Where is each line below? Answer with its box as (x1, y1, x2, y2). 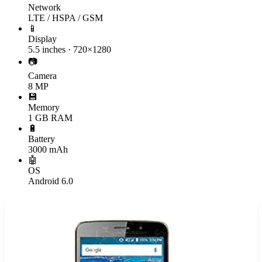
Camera (28, 70, 57, 81)
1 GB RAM (28, 112, 73, 123)
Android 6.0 (28, 175, 73, 186)
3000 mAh (28, 144, 68, 154)
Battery (28, 133, 55, 144)
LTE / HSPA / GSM (28, 12, 103, 23)
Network (28, 2, 61, 12)
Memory (28, 102, 60, 112)
